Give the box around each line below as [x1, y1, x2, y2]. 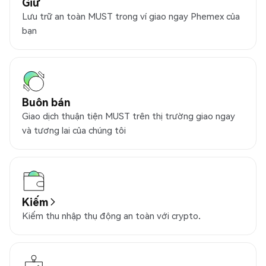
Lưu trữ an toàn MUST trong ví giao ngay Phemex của [22, 10, 240, 23]
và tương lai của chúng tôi [22, 124, 126, 137]
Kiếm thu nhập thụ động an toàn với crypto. [22, 210, 201, 222]
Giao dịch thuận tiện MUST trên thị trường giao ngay [22, 110, 235, 122]
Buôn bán [22, 95, 71, 109]
